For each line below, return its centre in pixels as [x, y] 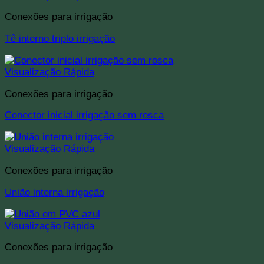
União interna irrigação [55, 192]
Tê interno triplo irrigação [60, 39]
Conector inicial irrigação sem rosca [84, 115]
